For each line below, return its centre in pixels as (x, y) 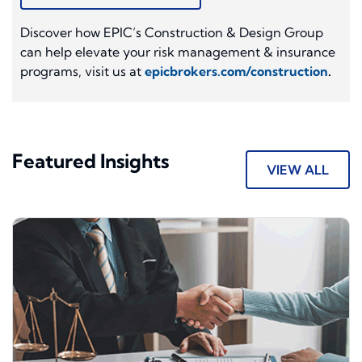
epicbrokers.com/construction (236, 72)
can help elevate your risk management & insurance (178, 52)
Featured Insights (90, 161)
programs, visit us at (82, 72)
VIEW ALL (298, 170)
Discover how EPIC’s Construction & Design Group (172, 33)
